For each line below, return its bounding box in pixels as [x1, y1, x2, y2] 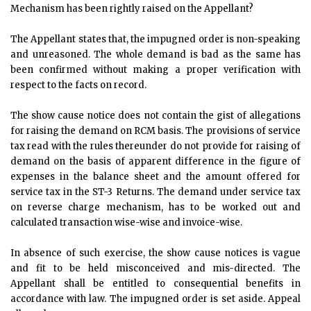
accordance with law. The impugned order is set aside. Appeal [10, 293, 301, 305]
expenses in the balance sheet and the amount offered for [10, 171, 301, 183]
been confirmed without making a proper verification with [10, 64, 301, 76]
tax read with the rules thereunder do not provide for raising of [10, 140, 301, 152]
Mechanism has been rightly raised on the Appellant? [10, 3, 253, 15]
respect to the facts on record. [10, 79, 146, 91]
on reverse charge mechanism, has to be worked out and [10, 201, 301, 213]
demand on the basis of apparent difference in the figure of [10, 155, 301, 167]
